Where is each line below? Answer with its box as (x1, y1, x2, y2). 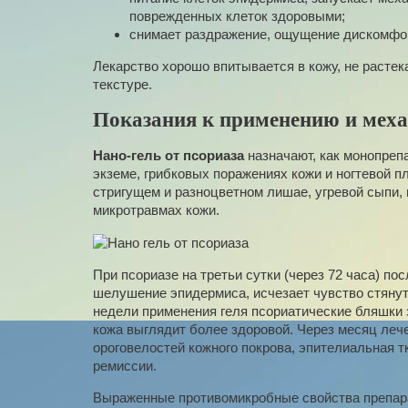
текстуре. (93, 76, 152, 93)
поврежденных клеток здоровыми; (129, 8, 345, 25)
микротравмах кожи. (93, 201, 219, 218)
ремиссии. (93, 357, 157, 373)
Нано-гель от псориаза (93, 147, 244, 163)
